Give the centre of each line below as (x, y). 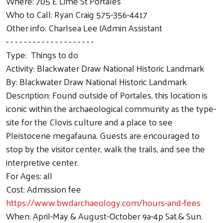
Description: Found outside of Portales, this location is (107, 95)
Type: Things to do (42, 54)
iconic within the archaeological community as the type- (111, 108)
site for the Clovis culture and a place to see (89, 121)
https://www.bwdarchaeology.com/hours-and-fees (103, 202)
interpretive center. (42, 162)
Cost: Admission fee (44, 189)
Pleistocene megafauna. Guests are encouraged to (103, 135)
